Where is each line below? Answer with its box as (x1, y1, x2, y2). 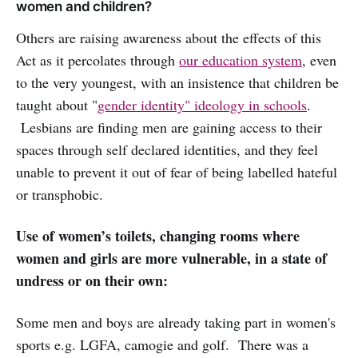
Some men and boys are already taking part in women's (16, 312, 336, 332)
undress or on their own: (16, 270, 168, 292)
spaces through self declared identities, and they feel (16, 140, 318, 160)
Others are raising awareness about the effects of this (16, 28, 321, 48)
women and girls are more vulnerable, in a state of (16, 248, 327, 269)
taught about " (16, 95, 97, 115)
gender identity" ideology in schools (97, 95, 307, 115)
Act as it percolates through (16, 50, 179, 70)
